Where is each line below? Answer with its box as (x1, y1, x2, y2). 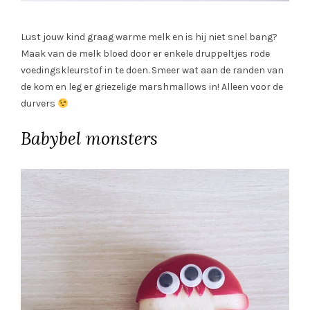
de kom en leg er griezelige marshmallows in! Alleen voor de (21, 81, 283, 93)
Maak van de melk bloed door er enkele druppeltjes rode (21, 48, 270, 60)
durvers (21, 98, 57, 110)
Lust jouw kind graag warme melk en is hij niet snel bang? (21, 31, 277, 44)
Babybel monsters (21, 127, 158, 150)
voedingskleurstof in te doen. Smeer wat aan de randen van (21, 64, 284, 77)
